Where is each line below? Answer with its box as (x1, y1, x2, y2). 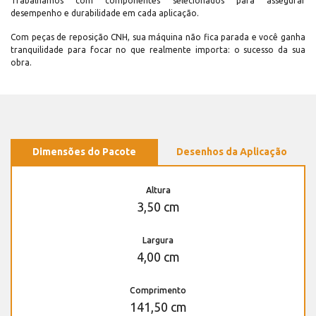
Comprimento (130, 286, 186, 296)
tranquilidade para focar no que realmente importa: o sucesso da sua (11, 45, 305, 55)
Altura (145, 186, 171, 195)
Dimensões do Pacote (32, 146, 136, 158)
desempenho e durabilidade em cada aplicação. (11, 8, 199, 18)
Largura (142, 236, 174, 245)
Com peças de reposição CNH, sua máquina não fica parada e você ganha (11, 32, 305, 42)
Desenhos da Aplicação (176, 146, 287, 158)
